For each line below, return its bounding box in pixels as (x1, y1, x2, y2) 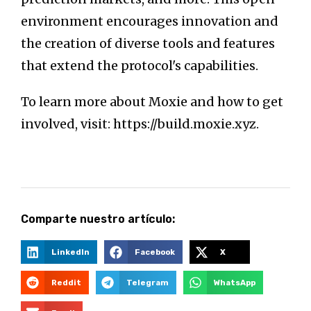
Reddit (51, 278, 81, 288)
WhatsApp (214, 278, 256, 288)
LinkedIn (51, 247, 90, 258)
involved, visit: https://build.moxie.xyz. (21, 116, 259, 133)
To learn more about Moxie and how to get (21, 94, 283, 110)
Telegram (126, 278, 169, 288)
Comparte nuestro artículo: (21, 212, 175, 226)
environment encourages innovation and (21, 13, 278, 30)
